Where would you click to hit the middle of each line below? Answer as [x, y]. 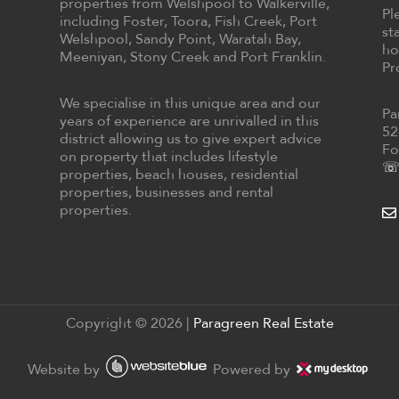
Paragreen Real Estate [263, 322]
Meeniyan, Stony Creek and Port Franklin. [192, 56]
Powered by [252, 369]
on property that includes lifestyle [168, 156]
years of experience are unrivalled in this [189, 120]
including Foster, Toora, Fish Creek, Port [188, 20]
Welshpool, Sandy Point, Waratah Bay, [180, 38]
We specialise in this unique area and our [190, 102]
